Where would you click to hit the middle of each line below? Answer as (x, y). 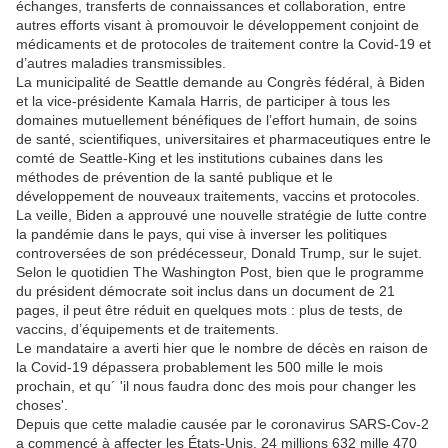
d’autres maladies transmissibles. (121, 63)
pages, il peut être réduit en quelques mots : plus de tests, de (209, 310)
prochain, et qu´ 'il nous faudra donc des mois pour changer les (216, 386)
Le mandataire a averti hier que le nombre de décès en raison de (222, 348)
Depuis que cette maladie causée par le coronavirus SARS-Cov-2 (222, 424)
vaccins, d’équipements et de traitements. (147, 329)
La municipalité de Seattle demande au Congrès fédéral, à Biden (220, 82)
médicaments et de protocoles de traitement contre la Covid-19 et (223, 44)
